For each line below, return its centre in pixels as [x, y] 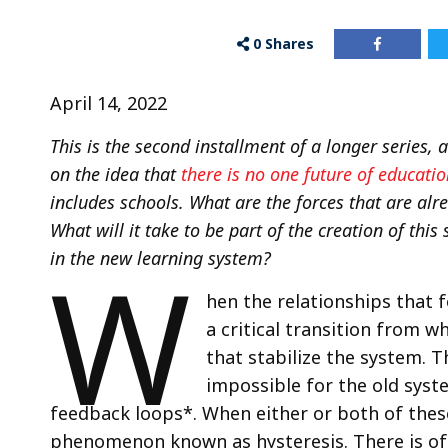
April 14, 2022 [108, 103]
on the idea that [113, 174]
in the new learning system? [160, 258]
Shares [290, 43]
